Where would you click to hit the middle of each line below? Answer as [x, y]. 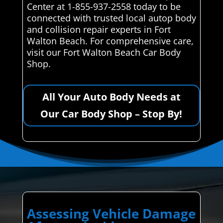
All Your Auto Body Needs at [111, 97]
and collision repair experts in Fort [99, 29]
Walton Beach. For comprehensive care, [110, 41]
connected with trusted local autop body [111, 18]
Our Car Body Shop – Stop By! [111, 113]
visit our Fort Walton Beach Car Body [104, 52]
